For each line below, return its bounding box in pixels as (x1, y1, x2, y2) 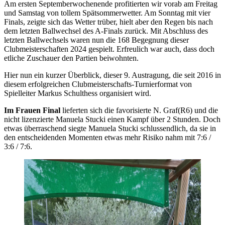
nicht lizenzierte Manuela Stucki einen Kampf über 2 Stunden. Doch (4, 115, 220, 124)
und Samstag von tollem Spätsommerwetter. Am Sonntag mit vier (4, 8, 210, 17)
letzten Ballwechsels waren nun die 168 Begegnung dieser (4, 35, 189, 44)
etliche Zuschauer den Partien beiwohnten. (4, 53, 139, 62)
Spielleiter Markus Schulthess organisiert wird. (4, 88, 151, 97)
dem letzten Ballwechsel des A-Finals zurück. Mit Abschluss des (4, 26, 208, 35)
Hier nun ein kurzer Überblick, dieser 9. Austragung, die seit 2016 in (4, 70, 221, 79)
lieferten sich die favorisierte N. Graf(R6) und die (60, 105, 218, 115)
